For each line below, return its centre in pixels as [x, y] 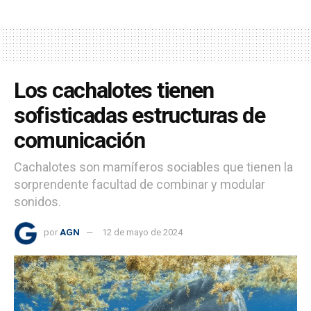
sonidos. [37, 202]
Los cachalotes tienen [114, 91]
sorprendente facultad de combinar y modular [140, 185]
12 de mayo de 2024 [142, 233]
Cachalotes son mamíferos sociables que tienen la [153, 167]
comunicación [79, 141]
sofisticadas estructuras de [140, 116]
